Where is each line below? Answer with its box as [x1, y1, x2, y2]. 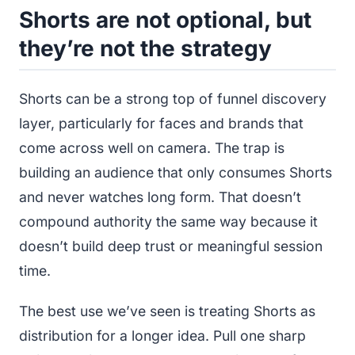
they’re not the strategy [19, 34, 272, 62]
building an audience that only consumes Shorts [19, 163, 332, 181]
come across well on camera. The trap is [19, 139, 284, 156]
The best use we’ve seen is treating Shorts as [19, 302, 315, 319]
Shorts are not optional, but [19, 6, 311, 33]
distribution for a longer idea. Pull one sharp [19, 326, 306, 344]
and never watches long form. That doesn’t [19, 188, 301, 205]
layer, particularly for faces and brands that [19, 114, 303, 132]
